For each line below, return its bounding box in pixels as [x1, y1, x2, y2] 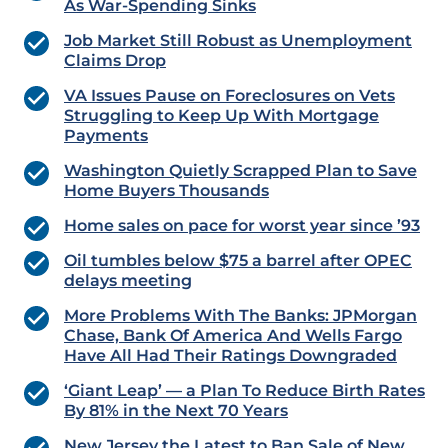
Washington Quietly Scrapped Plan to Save [64, 161, 417, 181]
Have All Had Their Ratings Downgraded [64, 346, 397, 366]
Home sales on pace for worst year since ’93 [64, 216, 420, 236]
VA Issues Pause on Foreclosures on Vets [64, 86, 395, 106]
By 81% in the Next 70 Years [64, 401, 288, 421]
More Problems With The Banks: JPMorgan [64, 306, 417, 326]
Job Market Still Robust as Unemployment [64, 31, 412, 51]
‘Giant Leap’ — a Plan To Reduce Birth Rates [64, 381, 425, 401]
